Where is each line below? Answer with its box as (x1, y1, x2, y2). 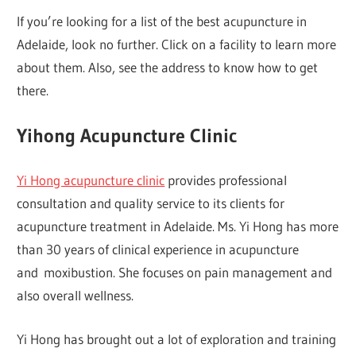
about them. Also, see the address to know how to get (17, 59, 319, 76)
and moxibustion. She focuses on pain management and (17, 264, 333, 281)
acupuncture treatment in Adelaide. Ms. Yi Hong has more (17, 218, 339, 235)
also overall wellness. (17, 287, 134, 304)
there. (17, 82, 49, 99)
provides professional (164, 172, 288, 189)
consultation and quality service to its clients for (17, 195, 285, 212)
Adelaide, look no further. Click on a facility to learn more (17, 36, 337, 53)
